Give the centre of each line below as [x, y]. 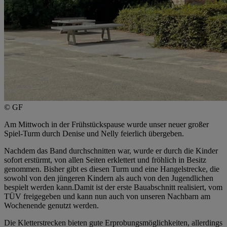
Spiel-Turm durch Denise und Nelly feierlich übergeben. [94, 133]
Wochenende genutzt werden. [51, 205]
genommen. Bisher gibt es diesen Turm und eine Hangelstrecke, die [112, 169]
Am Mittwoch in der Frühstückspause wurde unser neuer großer [106, 124]
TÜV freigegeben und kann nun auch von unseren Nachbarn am [107, 196]
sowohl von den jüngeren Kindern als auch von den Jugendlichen [109, 178]
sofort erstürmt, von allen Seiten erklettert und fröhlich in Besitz [105, 160]
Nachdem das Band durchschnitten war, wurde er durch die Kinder [111, 150]
